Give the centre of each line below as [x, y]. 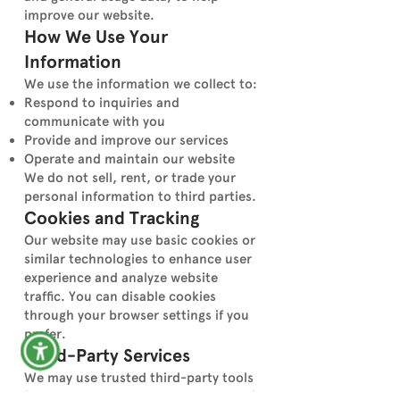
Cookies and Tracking [112, 218]
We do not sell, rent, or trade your [130, 178]
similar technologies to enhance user [138, 259]
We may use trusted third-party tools [139, 378]
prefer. [45, 334]
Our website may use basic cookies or [140, 240]
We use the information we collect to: [141, 84]
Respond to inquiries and [102, 103]
